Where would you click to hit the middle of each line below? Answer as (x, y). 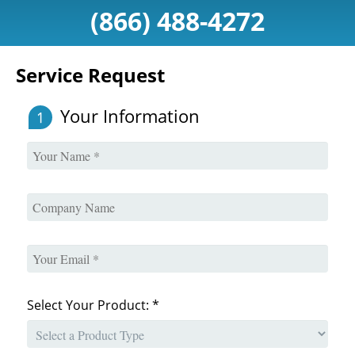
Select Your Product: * (93, 305)
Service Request (90, 75)
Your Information (130, 116)
